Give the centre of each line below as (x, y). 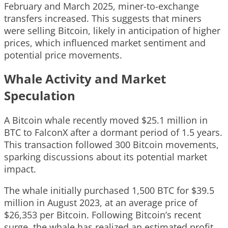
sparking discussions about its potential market (106, 156)
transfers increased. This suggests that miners (103, 18)
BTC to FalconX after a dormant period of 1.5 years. (113, 132)
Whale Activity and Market (85, 78)
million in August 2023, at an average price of (101, 202)
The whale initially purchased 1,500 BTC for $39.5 (109, 190)
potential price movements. (63, 55)
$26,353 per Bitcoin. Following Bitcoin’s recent (103, 215)
